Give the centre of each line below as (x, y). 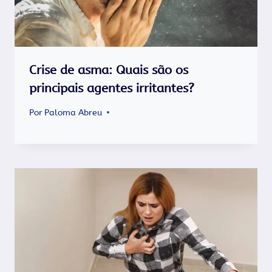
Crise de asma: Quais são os (109, 70)
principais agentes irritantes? (112, 88)
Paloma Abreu (73, 112)
